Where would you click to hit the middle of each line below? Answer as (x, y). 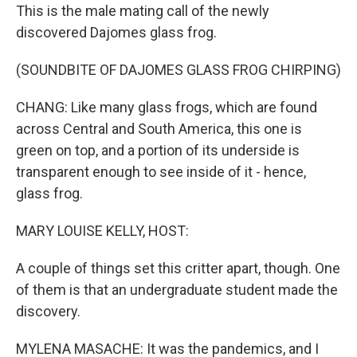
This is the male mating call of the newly (143, 11)
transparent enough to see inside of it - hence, (161, 172)
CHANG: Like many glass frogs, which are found (167, 107)
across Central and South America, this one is (159, 129)
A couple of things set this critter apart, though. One (178, 268)
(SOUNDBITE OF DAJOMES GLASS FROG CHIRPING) (178, 70)
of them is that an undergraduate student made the (177, 290)
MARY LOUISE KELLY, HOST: (102, 231)
